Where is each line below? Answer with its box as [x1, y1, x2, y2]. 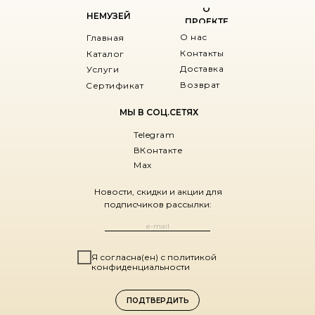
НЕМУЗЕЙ [86, 11, 131, 22]
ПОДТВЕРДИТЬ [127, 295, 189, 305]
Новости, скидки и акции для [94, 186, 222, 198]
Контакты [180, 47, 224, 58]
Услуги [86, 63, 119, 75]
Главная [86, 32, 124, 43]
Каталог [86, 48, 124, 59]
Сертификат [86, 79, 143, 91]
